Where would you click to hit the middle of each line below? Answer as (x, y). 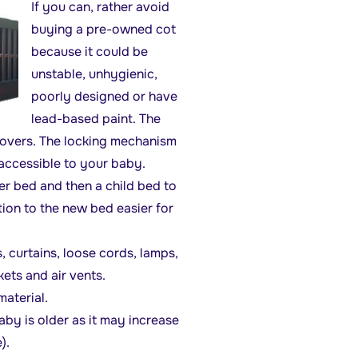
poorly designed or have (104, 96)
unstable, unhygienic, (94, 74)
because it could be (89, 51)
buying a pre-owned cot (103, 29)
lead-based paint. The (95, 118)
